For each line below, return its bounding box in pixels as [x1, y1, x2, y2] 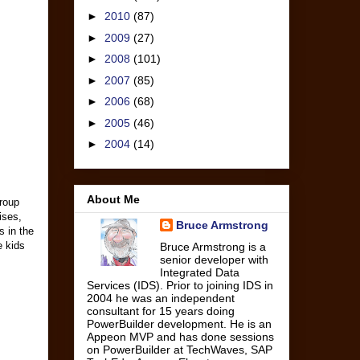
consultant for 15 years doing [87, 304, 235, 317]
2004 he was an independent [87, 291, 235, 305]
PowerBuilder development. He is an [87, 317, 272, 330]
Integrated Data [159, 265, 239, 279]
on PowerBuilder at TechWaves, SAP [87, 342, 272, 356]
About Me [87, 192, 140, 206]
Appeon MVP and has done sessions [87, 329, 274, 343]
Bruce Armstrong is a [159, 239, 266, 253]
